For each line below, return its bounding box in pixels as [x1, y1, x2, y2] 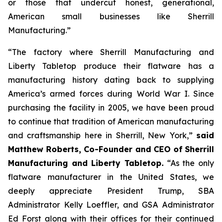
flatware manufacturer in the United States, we [8, 172, 214, 182]
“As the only [164, 158, 214, 168]
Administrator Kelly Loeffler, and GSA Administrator [8, 200, 214, 210]
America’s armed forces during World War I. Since [8, 89, 214, 99]
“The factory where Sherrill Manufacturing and [8, 47, 214, 57]
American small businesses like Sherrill [8, 11, 214, 21]
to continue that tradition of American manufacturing [8, 116, 214, 126]
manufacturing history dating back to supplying [8, 75, 214, 85]
